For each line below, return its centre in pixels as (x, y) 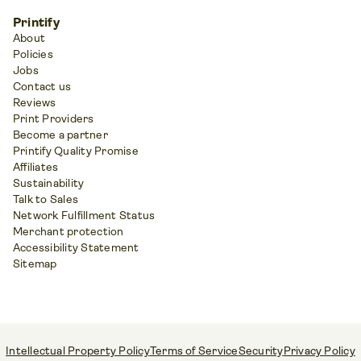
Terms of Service (194, 350)
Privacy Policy (319, 350)
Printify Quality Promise (76, 150)
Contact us (42, 86)
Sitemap (35, 263)
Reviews (35, 102)
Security (261, 350)
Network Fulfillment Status (84, 215)
